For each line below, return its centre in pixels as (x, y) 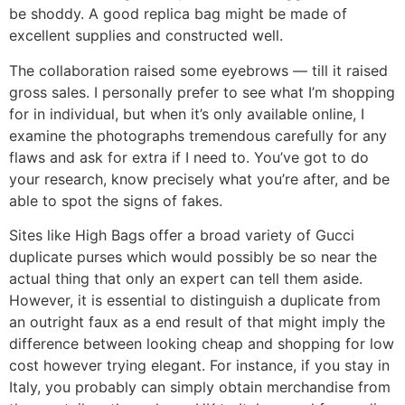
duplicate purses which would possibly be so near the (193, 257)
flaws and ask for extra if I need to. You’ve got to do (189, 157)
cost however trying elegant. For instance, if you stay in (199, 366)
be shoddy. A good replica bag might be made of (178, 14)
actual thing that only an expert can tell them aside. (186, 279)
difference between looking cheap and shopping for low (202, 344)
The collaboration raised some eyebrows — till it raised (198, 70)
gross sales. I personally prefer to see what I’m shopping (202, 92)
